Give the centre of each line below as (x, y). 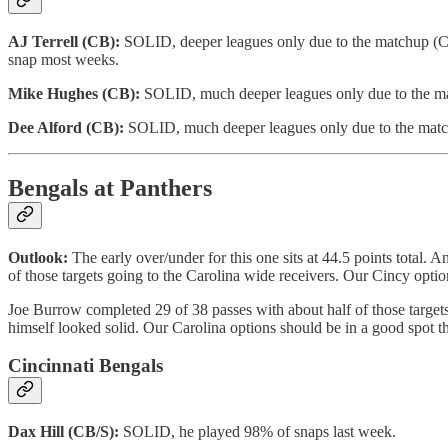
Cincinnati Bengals (85, 366)
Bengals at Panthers (110, 187)
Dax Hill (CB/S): (65, 432)
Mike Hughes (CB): (76, 93)
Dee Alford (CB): (68, 127)
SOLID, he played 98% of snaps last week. (259, 432)
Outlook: (40, 257)
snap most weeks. (63, 59)
